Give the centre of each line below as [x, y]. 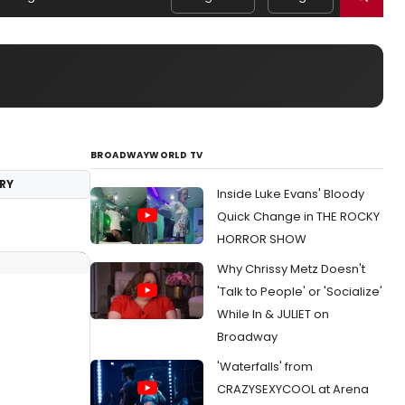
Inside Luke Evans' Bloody [291, 194]
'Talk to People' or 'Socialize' [300, 292]
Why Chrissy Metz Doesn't [291, 269]
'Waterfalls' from [265, 367]
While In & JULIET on [273, 314]
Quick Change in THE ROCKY [298, 217]
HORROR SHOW [262, 239]
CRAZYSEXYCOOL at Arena [293, 389]
